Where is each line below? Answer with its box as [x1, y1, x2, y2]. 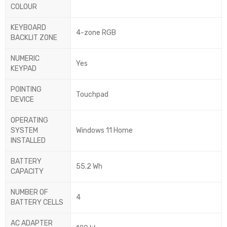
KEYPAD [11, 64, 36, 73]
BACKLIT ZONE [11, 33, 57, 43]
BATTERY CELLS [11, 198, 63, 207]
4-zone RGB [76, 28, 116, 37]
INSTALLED [11, 136, 46, 145]
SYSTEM [11, 126, 38, 135]
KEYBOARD [11, 23, 46, 32]
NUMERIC [11, 54, 40, 63]
